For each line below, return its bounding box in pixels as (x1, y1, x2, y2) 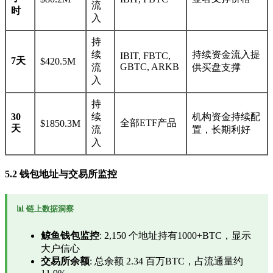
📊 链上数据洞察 (16, 204, 74, 214)
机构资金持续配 (192, 111, 260, 122)
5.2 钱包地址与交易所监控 (5, 168, 117, 179)
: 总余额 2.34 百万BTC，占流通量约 (90, 256, 243, 267)
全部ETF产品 (120, 117, 177, 128)
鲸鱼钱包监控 (41, 230, 99, 241)
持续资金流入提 (192, 49, 260, 60)
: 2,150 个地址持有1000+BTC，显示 (99, 230, 251, 241)
